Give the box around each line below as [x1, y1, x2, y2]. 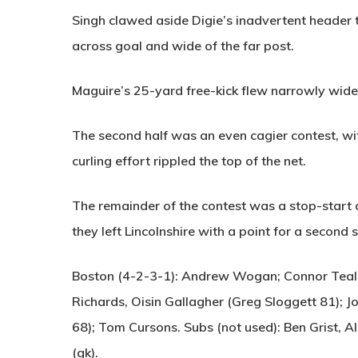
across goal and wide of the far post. [72, 38, 294, 54]
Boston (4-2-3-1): [72, 268, 178, 284]
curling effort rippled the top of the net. [72, 153, 306, 169]
